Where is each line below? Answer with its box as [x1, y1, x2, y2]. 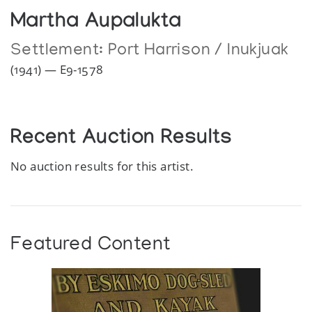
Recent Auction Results [10, 128, 233, 153]
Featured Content [10, 235, 171, 257]
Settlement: [10, 42, 108, 61]
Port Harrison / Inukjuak [107, 42, 289, 61]
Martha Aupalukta [10, 12, 182, 36]
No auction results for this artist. [10, 158, 194, 175]
